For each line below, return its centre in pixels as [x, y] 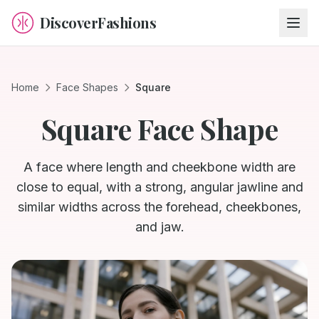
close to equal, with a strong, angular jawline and [159, 187]
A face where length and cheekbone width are [159, 167]
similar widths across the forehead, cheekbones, [159, 207]
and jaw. [159, 227]
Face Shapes [87, 87]
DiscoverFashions [98, 22]
